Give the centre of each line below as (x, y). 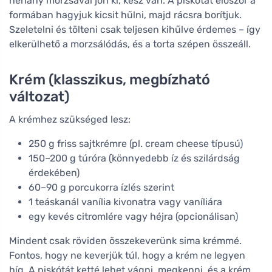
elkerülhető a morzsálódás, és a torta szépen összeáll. (130, 44)
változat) (39, 96)
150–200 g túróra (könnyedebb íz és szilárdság (134, 158)
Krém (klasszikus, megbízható (110, 79)
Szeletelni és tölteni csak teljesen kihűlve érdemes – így (135, 29)
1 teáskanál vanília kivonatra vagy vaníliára (125, 202)
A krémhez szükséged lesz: (70, 119)
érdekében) (54, 172)
